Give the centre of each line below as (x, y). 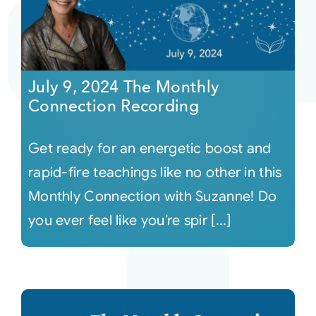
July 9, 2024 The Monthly (124, 87)
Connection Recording (113, 106)
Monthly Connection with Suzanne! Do (152, 196)
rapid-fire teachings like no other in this (155, 172)
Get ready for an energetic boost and (150, 148)
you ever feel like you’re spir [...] (129, 220)
